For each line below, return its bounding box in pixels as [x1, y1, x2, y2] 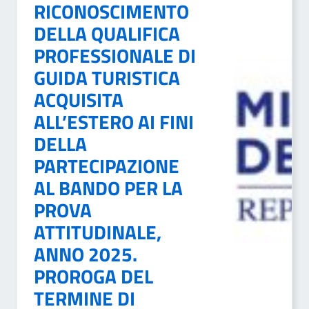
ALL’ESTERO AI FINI [34, 107, 194, 137]
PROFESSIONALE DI [34, 41, 196, 70]
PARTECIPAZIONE [34, 151, 179, 181]
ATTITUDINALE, [34, 217, 161, 247]
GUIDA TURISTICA [34, 63, 180, 92]
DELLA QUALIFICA [34, 19, 180, 48]
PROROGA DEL [34, 261, 153, 291]
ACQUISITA [34, 85, 123, 114]
